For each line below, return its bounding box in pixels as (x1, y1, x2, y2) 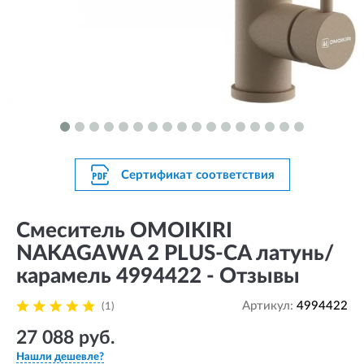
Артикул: (242, 300, 297, 312)
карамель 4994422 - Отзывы (16, 266, 300, 287)
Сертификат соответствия (120, 168, 275, 181)
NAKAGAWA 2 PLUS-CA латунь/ (16, 243, 334, 264)
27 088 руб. (16, 328, 115, 347)
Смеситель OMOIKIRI (16, 220, 232, 241)
